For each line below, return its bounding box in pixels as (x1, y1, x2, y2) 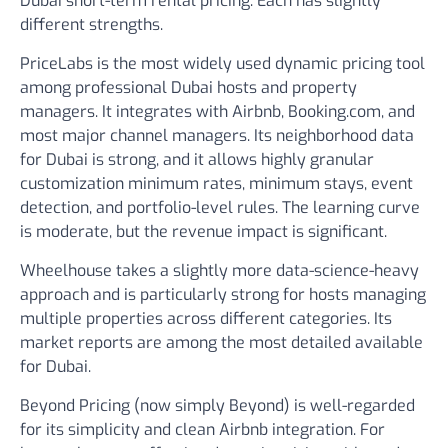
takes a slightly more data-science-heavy (112, 260, 419, 281)
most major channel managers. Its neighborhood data (20, 125, 414, 146)
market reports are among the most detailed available (20, 332, 423, 353)
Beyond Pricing (20, 395, 130, 416)
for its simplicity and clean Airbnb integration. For (20, 419, 385, 440)
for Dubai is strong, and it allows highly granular (20, 149, 374, 170)
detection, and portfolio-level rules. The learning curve (20, 197, 420, 218)
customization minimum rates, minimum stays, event (20, 173, 413, 194)
